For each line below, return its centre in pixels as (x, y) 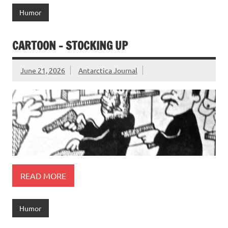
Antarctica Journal (108, 70)
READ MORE (43, 175)
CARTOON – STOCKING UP (70, 45)
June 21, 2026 (43, 70)
